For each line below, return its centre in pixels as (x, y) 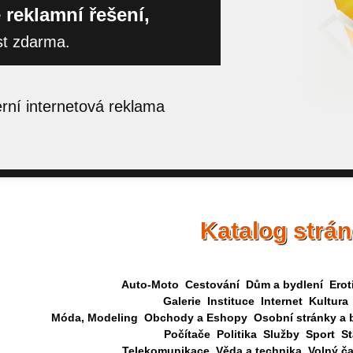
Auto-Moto (150, 284)
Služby (281, 334)
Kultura (329, 301)
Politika (236, 334)
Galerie (182, 301)
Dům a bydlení (284, 284)
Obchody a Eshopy (196, 318)
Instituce (231, 301)
